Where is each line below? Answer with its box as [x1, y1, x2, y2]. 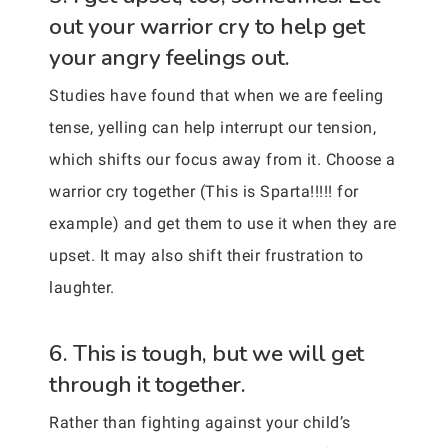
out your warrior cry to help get [49, 11, 364, 42]
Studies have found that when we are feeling [49, 86, 384, 105]
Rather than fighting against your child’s [49, 413, 351, 432]
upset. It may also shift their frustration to [49, 246, 364, 265]
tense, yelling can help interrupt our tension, [49, 118, 376, 137]
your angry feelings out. [49, 42, 289, 73]
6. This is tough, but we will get [49, 338, 364, 369]
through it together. [49, 369, 245, 400]
